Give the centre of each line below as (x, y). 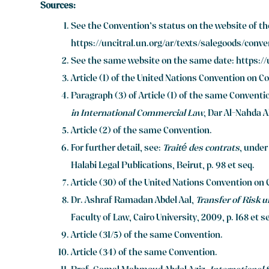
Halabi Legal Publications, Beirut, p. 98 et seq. (163, 166)
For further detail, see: (117, 149)
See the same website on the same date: (154, 62)
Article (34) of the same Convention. (144, 253)
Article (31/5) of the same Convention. (147, 236)
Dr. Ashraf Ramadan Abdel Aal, (134, 201)
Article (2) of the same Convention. (142, 131)
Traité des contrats (201, 149)
